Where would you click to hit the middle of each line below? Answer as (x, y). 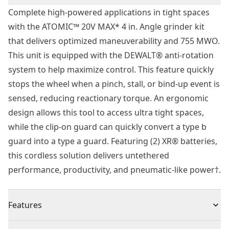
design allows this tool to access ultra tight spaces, (106, 112)
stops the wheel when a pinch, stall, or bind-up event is (114, 84)
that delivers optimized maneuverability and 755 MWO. (114, 41)
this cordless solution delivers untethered (89, 155)
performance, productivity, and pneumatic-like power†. (114, 170)
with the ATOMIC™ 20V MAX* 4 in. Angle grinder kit (106, 27)
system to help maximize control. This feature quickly (111, 70)
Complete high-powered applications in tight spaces (109, 12)
